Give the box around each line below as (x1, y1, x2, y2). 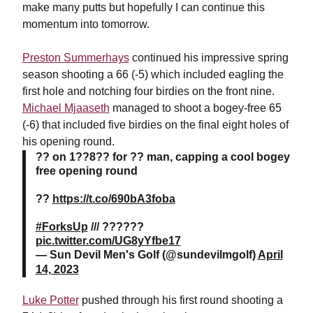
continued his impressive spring (129, 52, 289, 64)
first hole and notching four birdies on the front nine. (22, 85, 275, 97)
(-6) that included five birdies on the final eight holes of (22, 119, 289, 131)
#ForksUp (35, 221, 88, 233)
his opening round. (22, 136, 115, 147)
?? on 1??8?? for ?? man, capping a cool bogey (35, 151, 290, 163)
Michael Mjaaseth (22, 102, 110, 114)
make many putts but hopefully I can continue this (22, 1, 265, 13)
